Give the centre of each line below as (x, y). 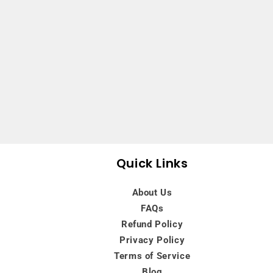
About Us (152, 192)
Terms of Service (152, 256)
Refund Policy (152, 224)
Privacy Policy (152, 240)
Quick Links (152, 163)
